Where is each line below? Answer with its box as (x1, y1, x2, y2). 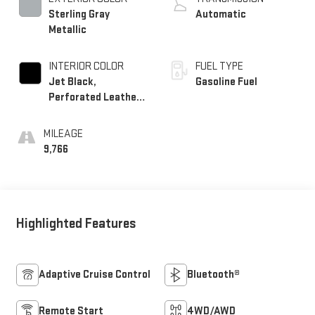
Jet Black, (48, 75, 96, 89)
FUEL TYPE (195, 59, 243, 73)
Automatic (195, 7, 246, 21)
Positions (48, 136, 94, 150)
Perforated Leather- (48, 90, 145, 104)
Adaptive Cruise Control (38, 267, 150, 281)
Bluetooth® (187, 267, 240, 281)
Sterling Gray (48, 7, 110, 21)
